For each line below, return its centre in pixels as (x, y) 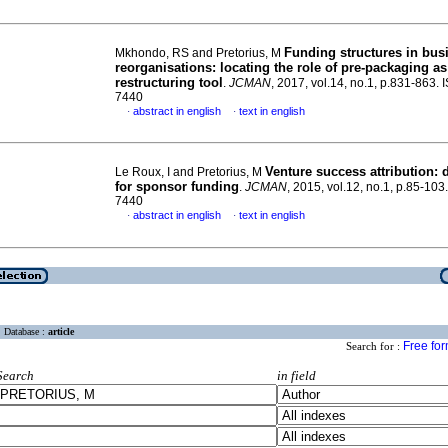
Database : (26, 332)
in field (296, 376)
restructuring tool (169, 82)
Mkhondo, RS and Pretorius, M (199, 53)
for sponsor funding (177, 186)
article (61, 332)
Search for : (374, 346)
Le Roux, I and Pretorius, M (190, 172)
